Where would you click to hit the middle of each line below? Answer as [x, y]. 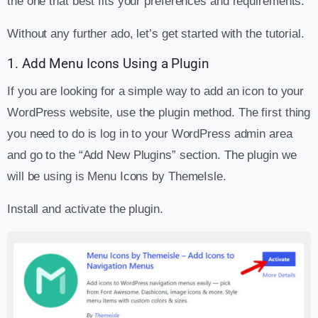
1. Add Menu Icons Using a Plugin [108, 64]
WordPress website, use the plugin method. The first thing [159, 113]
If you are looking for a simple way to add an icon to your [156, 92]
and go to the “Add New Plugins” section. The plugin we [152, 155]
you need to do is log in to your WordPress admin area [150, 134]
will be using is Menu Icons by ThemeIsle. [117, 177]
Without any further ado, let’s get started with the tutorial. [156, 34]
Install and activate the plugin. [85, 209]
